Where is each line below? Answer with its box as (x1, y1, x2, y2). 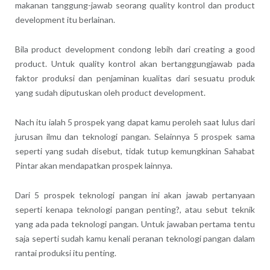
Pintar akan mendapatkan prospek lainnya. (14, 160, 172, 171)
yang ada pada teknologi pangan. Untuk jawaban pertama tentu (14, 218, 256, 229)
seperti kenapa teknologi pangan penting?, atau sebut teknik (14, 204, 256, 215)
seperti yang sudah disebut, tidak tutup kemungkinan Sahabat (14, 145, 256, 156)
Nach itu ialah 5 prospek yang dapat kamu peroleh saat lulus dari (14, 116, 256, 127)
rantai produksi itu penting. (14, 247, 116, 258)
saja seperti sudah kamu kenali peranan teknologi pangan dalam (14, 233, 256, 243)
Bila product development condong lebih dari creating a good (14, 43, 256, 54)
